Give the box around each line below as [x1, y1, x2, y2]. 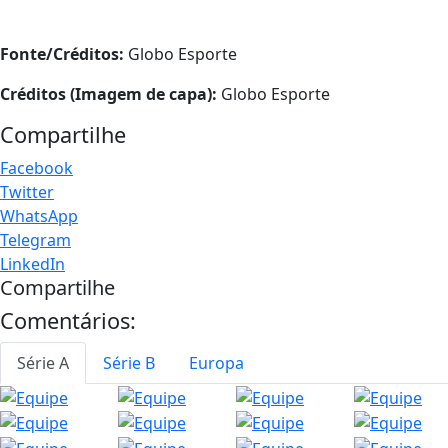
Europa [189, 351, 244, 374]
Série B [103, 351, 155, 374]
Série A [17, 351, 69, 374]
